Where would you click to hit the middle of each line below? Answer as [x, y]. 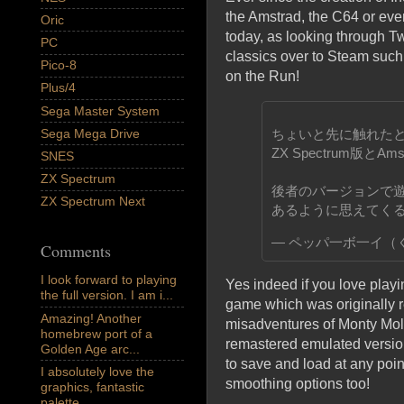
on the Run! [262, 76]
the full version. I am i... [107, 295]
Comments [76, 250]
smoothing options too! [298, 384]
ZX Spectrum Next [93, 202]
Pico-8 [59, 65]
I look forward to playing [109, 280]
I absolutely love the [97, 371]
